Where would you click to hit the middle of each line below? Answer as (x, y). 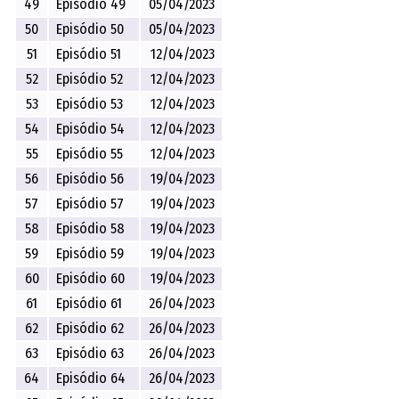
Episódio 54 (91, 128)
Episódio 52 (90, 78)
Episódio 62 (90, 328)
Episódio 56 (90, 178)
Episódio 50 (90, 28)
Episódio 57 (90, 203)
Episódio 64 (91, 378)
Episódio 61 (90, 303)
